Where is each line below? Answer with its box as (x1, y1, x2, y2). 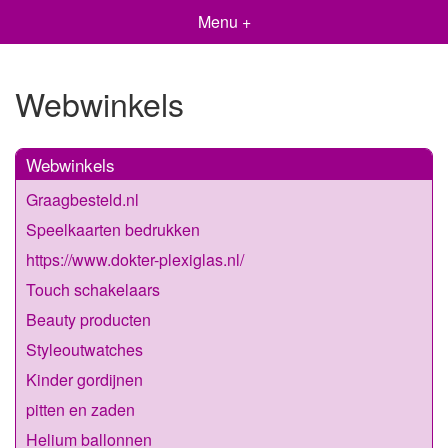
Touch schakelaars (26, 277, 160, 301)
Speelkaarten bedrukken (26, 217, 200, 241)
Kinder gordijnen (26, 367, 143, 391)
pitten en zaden (26, 397, 135, 421)
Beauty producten (26, 307, 151, 331)
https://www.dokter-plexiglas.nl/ (26, 247, 244, 271)
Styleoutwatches (26, 337, 143, 361)
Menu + (197, 10, 251, 33)
